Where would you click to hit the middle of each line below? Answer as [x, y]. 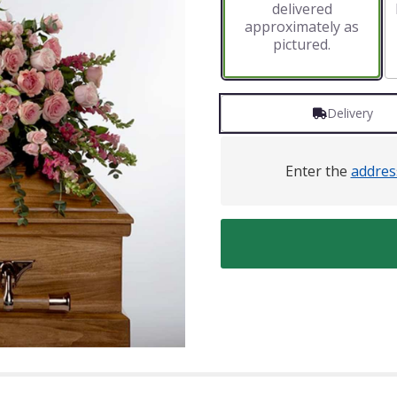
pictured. [302, 44]
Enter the [318, 171]
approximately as [302, 27]
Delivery [350, 113]
